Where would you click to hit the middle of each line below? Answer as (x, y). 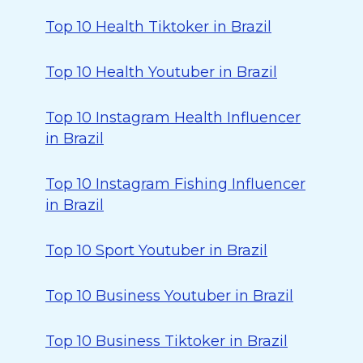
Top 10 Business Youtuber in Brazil (169, 296)
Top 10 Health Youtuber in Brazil (161, 72)
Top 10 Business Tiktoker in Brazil (167, 341)
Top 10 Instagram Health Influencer (173, 117)
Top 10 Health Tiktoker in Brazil (158, 27)
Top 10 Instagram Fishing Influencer (175, 184)
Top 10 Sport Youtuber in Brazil (156, 250)
